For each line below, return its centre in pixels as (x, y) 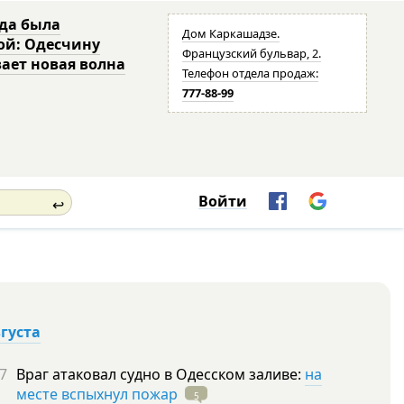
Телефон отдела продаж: (251, 73)
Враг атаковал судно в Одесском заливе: (161, 374)
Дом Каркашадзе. (231, 33)
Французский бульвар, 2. (252, 53)
